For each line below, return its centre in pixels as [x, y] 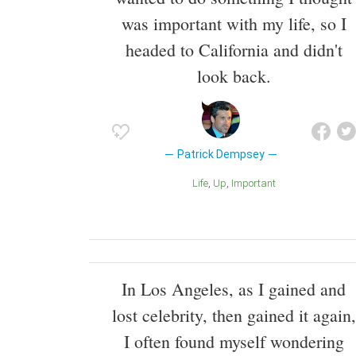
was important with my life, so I [234, 24]
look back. [234, 76]
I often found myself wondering [234, 341]
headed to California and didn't [234, 50]
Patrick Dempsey [221, 155]
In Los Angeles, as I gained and [234, 288]
